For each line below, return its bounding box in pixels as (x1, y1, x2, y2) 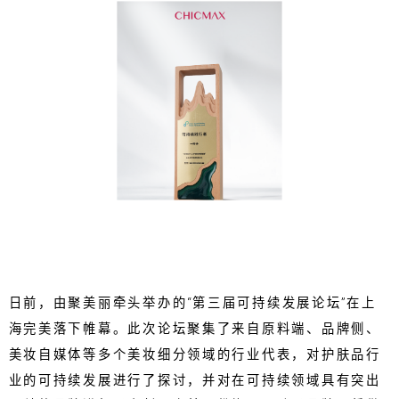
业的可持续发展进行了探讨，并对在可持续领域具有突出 (8, 372, 381, 388)
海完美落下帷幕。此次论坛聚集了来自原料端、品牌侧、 (8, 322, 381, 337)
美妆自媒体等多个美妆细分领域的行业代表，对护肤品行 (8, 346, 381, 362)
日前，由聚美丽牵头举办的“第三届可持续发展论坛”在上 (8, 296, 377, 312)
